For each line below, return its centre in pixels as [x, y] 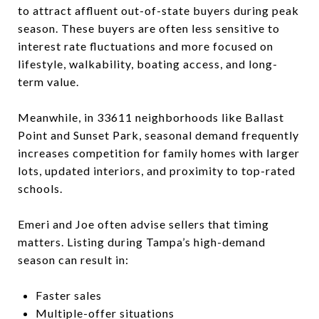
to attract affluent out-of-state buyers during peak [158, 10]
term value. [48, 82]
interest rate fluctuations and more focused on [146, 46]
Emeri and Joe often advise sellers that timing [143, 224]
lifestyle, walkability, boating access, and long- [148, 64]
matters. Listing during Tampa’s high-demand [142, 242]
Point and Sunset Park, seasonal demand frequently [158, 135]
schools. [40, 188]
